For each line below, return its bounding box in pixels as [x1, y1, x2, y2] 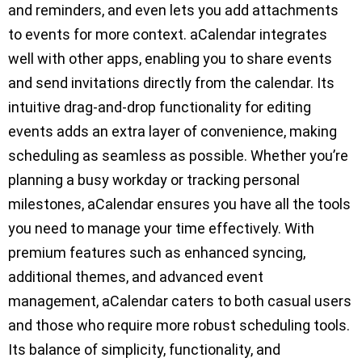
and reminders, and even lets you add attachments [8, 2, 339, 19]
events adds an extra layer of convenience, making [8, 123, 337, 141]
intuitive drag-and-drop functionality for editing [8, 99, 311, 116]
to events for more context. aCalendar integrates [8, 26, 327, 44]
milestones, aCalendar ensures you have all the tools [8, 196, 351, 213]
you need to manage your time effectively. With [8, 220, 314, 238]
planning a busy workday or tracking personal [8, 171, 300, 189]
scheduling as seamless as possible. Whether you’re [8, 147, 348, 165]
